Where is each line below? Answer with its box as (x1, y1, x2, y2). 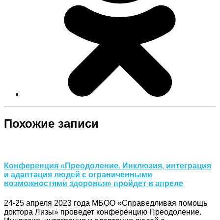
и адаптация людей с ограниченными (4, 170, 152, 179)
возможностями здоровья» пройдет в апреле (4, 179, 183, 188)
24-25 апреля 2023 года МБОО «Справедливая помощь (4, 198, 207, 207)
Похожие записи (4, 117, 99, 131)
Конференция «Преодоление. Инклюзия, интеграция (4, 162, 211, 170)
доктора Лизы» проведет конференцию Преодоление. (4, 207, 201, 216)
